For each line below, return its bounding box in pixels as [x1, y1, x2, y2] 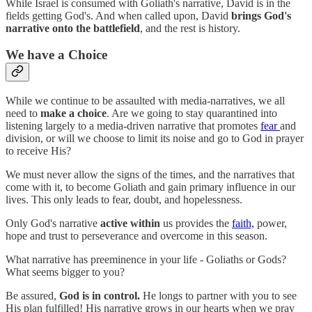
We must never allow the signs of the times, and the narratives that [6, 169, 295, 181]
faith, [232, 217, 254, 230]
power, [254, 217, 287, 230]
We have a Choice [6, 47, 107, 63]
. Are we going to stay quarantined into [107, 107, 277, 120]
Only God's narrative [6, 217, 100, 230]
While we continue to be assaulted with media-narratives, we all [6, 95, 285, 107]
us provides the [160, 217, 232, 230]
